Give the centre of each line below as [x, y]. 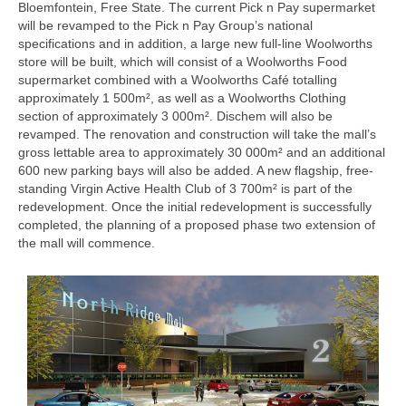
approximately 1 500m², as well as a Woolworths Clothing [182, 98]
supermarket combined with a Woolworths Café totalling [178, 80]
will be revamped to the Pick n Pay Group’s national [165, 26]
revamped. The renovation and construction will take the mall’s [197, 135]
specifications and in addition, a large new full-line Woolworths [195, 44]
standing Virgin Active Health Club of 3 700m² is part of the [185, 189]
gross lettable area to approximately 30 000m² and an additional [202, 153]
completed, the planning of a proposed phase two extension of [197, 225]
